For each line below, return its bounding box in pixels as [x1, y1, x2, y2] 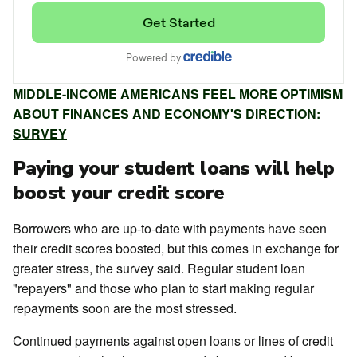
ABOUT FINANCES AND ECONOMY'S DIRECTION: [13, 104, 320, 123]
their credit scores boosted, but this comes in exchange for [13, 239, 339, 257]
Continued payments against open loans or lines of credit [13, 331, 333, 350]
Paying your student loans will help [13, 155, 335, 181]
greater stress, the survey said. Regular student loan [13, 259, 305, 277]
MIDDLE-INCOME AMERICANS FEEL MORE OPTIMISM [13, 84, 343, 103]
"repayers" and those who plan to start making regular [13, 279, 314, 297]
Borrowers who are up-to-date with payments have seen [13, 219, 327, 237]
